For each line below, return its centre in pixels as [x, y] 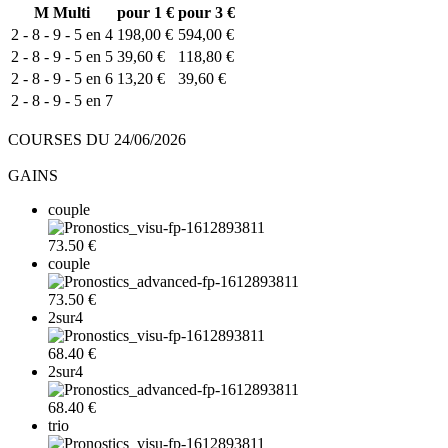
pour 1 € [145, 12]
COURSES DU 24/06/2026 [97, 139]
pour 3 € [206, 12]
